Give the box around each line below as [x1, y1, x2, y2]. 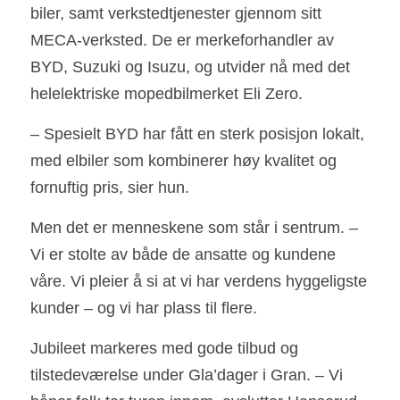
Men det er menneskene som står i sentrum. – [30, 218, 358, 237]
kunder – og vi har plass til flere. [30, 298, 257, 317]
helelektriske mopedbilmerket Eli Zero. [30, 84, 303, 103]
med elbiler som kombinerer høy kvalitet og [30, 151, 337, 170]
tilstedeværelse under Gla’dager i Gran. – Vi [30, 365, 343, 384]
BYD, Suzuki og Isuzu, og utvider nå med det [30, 57, 350, 76]
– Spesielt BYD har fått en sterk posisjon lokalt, [30, 124, 364, 143]
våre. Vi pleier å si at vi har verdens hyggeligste [30, 271, 367, 290]
